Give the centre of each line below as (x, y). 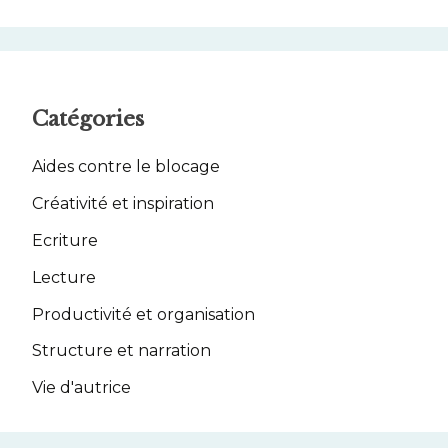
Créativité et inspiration (123, 204)
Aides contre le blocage (126, 167)
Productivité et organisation (143, 314)
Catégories (88, 118)
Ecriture (65, 241)
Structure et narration (121, 351)
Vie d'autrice (81, 388)
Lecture (64, 277)
